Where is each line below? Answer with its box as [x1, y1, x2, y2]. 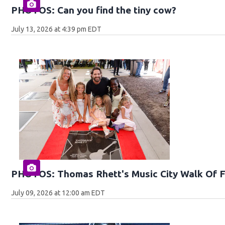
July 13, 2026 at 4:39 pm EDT [11, 25, 102, 34]
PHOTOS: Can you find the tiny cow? [11, 5, 177, 16]
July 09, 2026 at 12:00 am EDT [11, 188, 105, 197]
